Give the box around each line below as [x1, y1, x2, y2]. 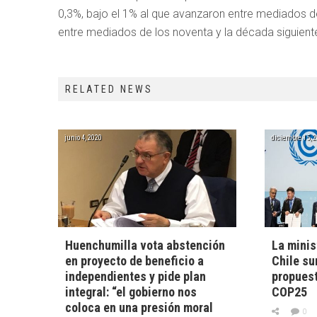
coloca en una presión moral [65, 300, 213, 316]
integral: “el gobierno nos [65, 284, 197, 300]
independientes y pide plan [65, 269, 206, 284]
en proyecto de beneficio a [65, 253, 204, 269]
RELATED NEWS [65, 83, 153, 95]
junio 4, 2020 [64, 133, 102, 142]
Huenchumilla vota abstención [65, 238, 225, 253]
